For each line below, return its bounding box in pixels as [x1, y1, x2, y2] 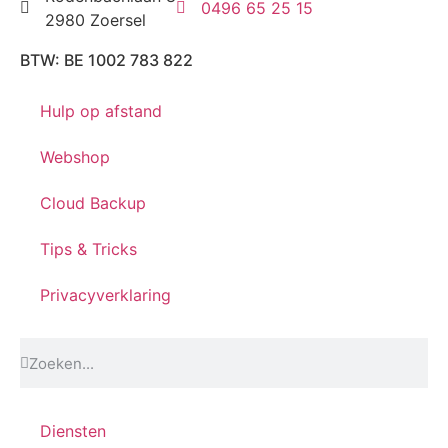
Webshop [40, 147, 110, 168]
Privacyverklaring [40, 285, 171, 306]
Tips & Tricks [40, 239, 137, 260]
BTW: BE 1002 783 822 [20, 50, 193, 71]
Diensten [40, 421, 106, 442]
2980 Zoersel [45, 10, 146, 31]
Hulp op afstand [40, 101, 162, 122]
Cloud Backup [40, 193, 146, 214]
